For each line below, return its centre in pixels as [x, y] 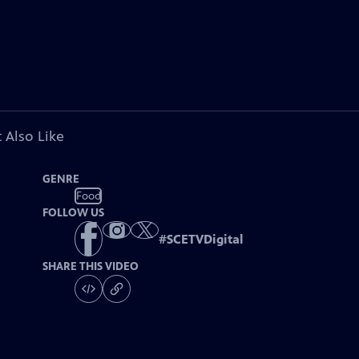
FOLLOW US [74, 213]
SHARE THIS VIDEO [91, 267]
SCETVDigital [206, 240]
